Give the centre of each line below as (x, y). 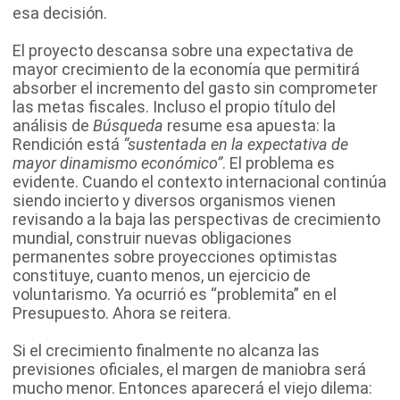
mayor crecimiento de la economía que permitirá (186, 70)
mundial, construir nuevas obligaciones (152, 238)
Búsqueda (128, 126)
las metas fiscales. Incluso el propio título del (174, 107)
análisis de (53, 126)
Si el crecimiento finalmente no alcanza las (166, 351)
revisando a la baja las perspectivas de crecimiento (196, 220)
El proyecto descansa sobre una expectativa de (183, 51)
